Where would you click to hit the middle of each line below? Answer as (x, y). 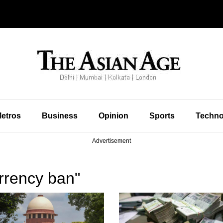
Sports (162, 116)
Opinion (113, 116)
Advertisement (111, 141)
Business (59, 116)
